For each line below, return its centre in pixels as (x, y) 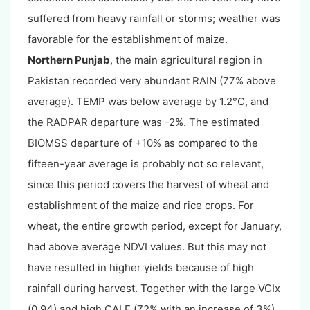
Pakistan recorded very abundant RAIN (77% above (152, 81)
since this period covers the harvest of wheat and (148, 185)
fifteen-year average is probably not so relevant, (146, 164)
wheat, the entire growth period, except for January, (155, 226)
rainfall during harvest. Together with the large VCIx (154, 289)
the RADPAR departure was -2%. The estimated (144, 122)
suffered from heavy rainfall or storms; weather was (154, 19)
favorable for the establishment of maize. (128, 39)
